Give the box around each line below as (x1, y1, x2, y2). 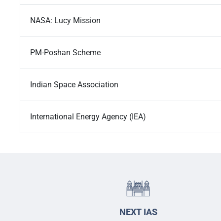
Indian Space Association (30, 80, 118, 90)
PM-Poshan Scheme (30, 48, 101, 58)
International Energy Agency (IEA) (30, 112, 146, 122)
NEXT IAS (119, 207, 157, 218)
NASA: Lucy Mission (30, 16, 101, 26)
